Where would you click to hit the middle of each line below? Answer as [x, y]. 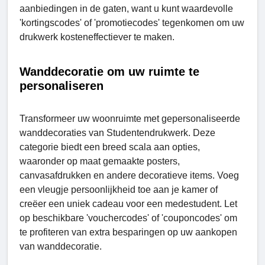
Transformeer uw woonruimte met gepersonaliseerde [130, 118]
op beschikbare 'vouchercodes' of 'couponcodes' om [128, 218]
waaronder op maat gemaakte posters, [100, 161]
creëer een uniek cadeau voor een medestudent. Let [128, 203]
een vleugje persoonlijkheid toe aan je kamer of [119, 189]
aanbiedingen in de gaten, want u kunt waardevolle [126, 8]
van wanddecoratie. [61, 246]
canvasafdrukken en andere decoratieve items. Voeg [129, 175]
